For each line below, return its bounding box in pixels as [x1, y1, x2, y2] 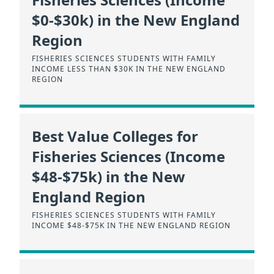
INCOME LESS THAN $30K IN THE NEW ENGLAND [32, 64, 226, 75]
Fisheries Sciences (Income [32, 146, 225, 166]
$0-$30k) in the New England [32, 10, 240, 31]
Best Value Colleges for [32, 125, 198, 146]
